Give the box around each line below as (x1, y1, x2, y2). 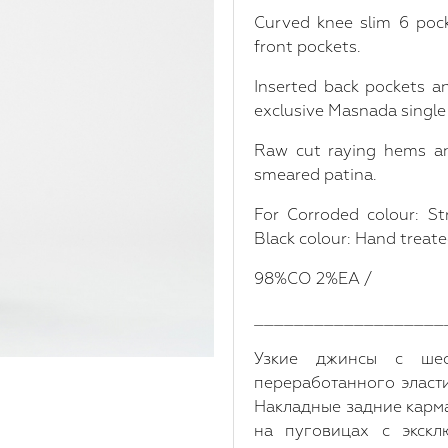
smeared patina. (254, 164, 377, 185)
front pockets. (254, 36, 361, 57)
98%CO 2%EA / (254, 268, 372, 289)
